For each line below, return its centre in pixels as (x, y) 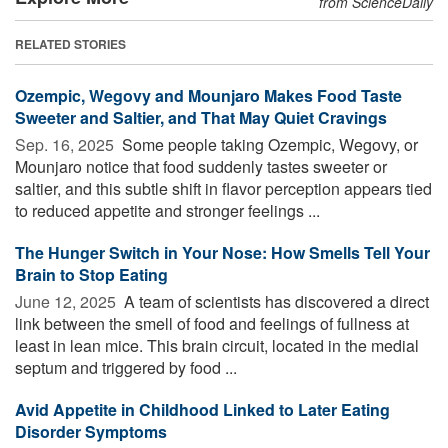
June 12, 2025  (67, 301)
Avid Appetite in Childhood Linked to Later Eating (202, 409)
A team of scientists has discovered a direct (274, 301)
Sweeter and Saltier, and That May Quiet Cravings (201, 117)
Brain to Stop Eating (91, 274)
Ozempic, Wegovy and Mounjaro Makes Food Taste (208, 95)
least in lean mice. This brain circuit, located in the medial (217, 345)
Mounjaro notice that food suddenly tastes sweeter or (201, 166)
